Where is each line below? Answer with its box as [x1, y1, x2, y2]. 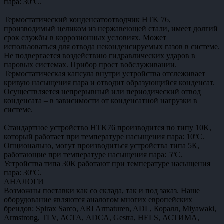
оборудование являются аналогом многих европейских [4, 195, 192, 204]
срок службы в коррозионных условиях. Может [4, 33, 166, 42]
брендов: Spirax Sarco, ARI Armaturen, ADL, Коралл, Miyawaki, [4, 204, 216, 213]
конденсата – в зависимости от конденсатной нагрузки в [4, 96, 197, 105]
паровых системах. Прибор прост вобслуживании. [4, 60, 177, 69]
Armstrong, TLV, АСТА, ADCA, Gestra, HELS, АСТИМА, [4, 213, 199, 222]
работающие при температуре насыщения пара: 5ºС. [4, 150, 182, 159]
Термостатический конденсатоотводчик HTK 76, [4, 15, 171, 24]
